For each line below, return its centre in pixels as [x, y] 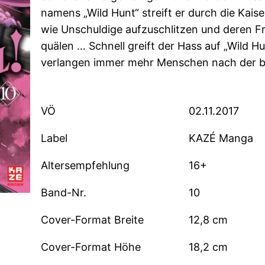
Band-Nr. [64, 193]
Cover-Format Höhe [91, 247]
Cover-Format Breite [93, 220]
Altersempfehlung [85, 166]
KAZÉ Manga [221, 138]
